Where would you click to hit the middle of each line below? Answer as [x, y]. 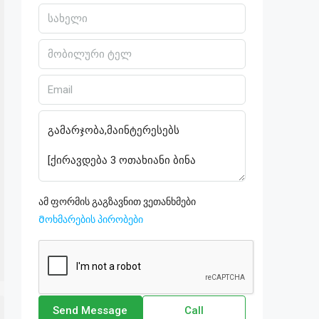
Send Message [90, 310]
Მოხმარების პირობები [91, 219]
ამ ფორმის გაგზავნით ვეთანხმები [117, 202]
